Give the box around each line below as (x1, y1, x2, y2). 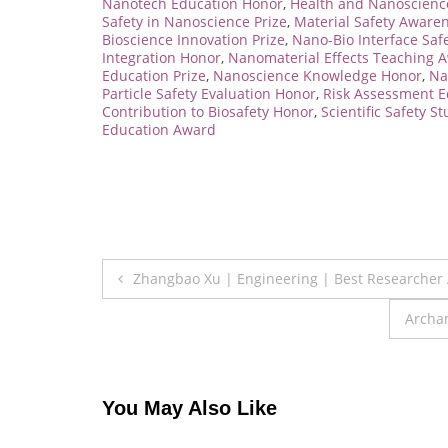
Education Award (102, 119, 216, 139)
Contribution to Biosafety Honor (102, 101, 314, 121)
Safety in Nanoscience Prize (102, 11, 287, 31)
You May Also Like (102, 397, 277, 420)
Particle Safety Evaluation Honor (102, 83, 316, 103)
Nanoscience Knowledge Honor (213, 65, 422, 85)
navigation (101, 300, 248, 337)
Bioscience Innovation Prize (102, 29, 285, 49)
